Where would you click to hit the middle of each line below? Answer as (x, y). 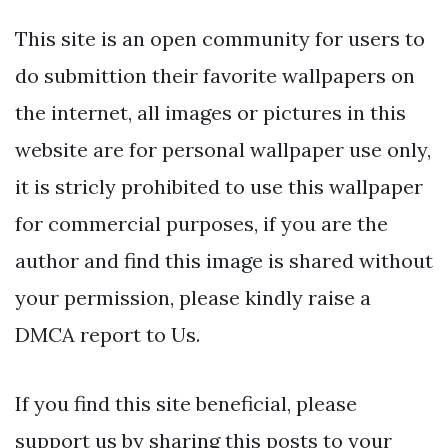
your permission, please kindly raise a (193, 298)
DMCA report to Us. (107, 335)
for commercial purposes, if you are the (201, 224)
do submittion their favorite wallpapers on (215, 76)
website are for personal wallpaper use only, (223, 150)
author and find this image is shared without (224, 261)
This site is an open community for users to (220, 39)
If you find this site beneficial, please (186, 404)
